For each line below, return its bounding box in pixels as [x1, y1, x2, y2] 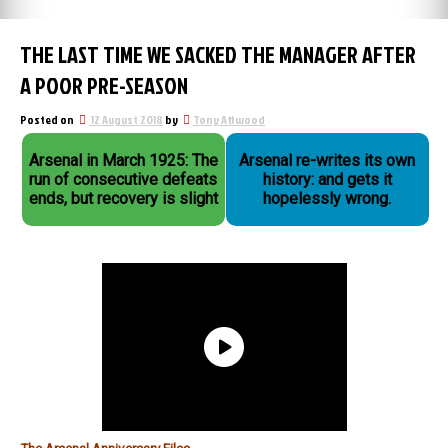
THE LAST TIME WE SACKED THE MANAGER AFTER [20, 39, 416, 70]
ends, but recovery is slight [28, 189, 218, 208]
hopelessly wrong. [263, 189, 392, 208]
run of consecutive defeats [29, 170, 218, 189]
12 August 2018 [91, 111, 163, 128]
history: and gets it [262, 170, 392, 189]
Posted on [20, 111, 76, 128]
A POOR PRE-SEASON [20, 70, 188, 101]
